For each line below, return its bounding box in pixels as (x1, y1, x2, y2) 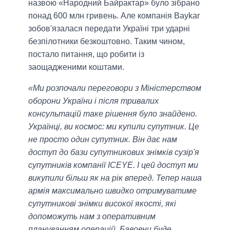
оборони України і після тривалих (28, 97, 159, 106)
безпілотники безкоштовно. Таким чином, (28, 37, 185, 46)
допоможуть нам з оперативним (28, 212, 156, 221)
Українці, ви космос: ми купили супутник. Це (28, 122, 199, 131)
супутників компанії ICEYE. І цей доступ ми (28, 161, 198, 170)
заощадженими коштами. (28, 63, 124, 72)
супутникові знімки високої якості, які (28, 199, 176, 208)
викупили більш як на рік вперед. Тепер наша (28, 174, 202, 183)
